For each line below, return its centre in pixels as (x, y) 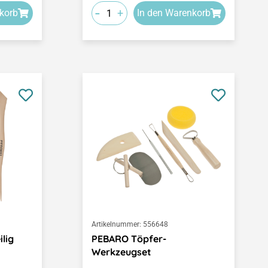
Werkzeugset (121, 252)
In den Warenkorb (174, 13)
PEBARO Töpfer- (129, 239)
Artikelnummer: (116, 225)
